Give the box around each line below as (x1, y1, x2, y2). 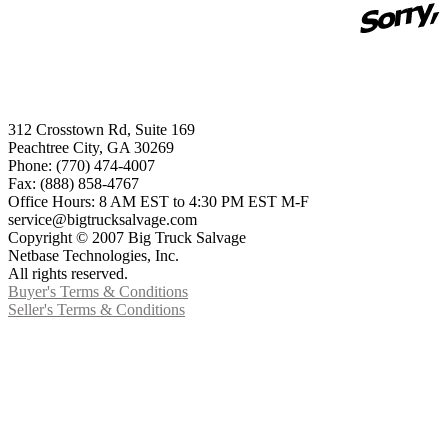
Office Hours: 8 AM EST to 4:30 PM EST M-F (8, 193, 309, 211)
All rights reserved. (8, 265, 128, 283)
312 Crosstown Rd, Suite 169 (8, 121, 195, 139)
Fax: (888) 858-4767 (8, 175, 139, 193)
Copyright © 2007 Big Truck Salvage (8, 229, 246, 247)
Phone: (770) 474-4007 (8, 157, 155, 175)
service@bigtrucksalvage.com (8, 211, 197, 229)
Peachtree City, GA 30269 (8, 139, 174, 157)
